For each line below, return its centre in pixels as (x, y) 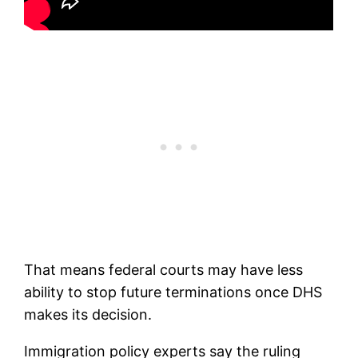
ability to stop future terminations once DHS (173, 292)
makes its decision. (88, 315)
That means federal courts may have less (164, 270)
